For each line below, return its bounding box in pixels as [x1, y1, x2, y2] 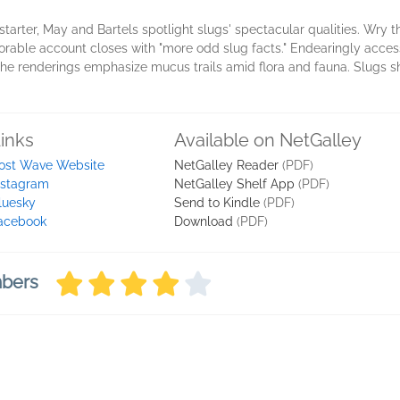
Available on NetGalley [174, 129, 362, 151]
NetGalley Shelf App [174, 177, 295, 191]
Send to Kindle [174, 196, 260, 210]
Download [174, 214, 233, 229]
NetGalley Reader [174, 158, 279, 172]
